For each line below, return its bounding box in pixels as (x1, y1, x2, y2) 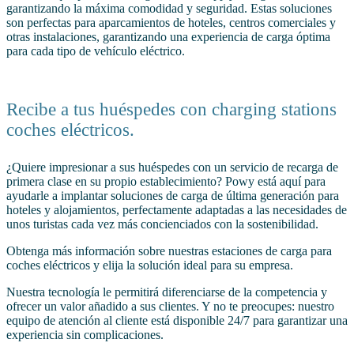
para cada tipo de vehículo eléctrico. (6, 43, 185, 58)
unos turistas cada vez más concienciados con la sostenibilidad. (6, 217, 318, 231)
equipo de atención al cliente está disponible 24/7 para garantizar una (6, 313, 348, 327)
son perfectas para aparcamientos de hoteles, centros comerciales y (6, 15, 336, 29)
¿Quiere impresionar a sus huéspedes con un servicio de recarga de (6, 160, 338, 174)
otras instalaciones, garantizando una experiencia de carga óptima (6, 29, 330, 43)
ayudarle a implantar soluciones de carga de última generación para (6, 188, 339, 202)
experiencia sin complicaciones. (6, 327, 164, 341)
